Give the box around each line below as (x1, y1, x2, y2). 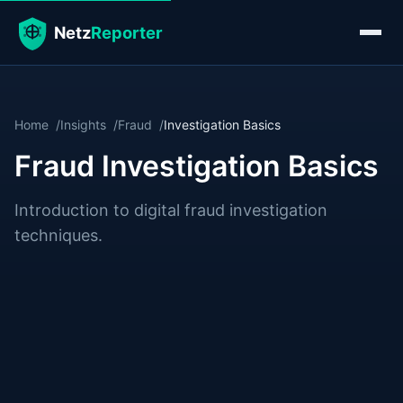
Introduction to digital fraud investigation (14, 201, 327, 219)
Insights (60, 117, 106, 132)
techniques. (14, 226, 103, 245)
